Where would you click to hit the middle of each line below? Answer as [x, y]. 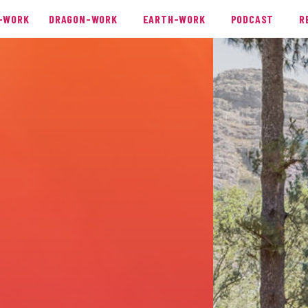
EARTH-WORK [174, 19]
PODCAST [252, 19]
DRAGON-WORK [83, 19]
